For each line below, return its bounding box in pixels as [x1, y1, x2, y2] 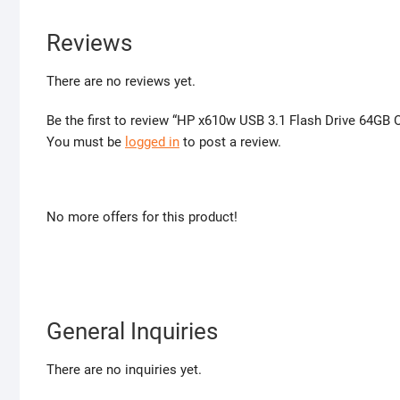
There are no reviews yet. [46, 73, 196, 90]
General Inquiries [46, 318, 218, 346]
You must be [46, 134, 125, 151]
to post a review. [179, 134, 281, 151]
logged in [125, 134, 179, 151]
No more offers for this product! [46, 209, 237, 226]
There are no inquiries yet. [46, 362, 202, 379]
